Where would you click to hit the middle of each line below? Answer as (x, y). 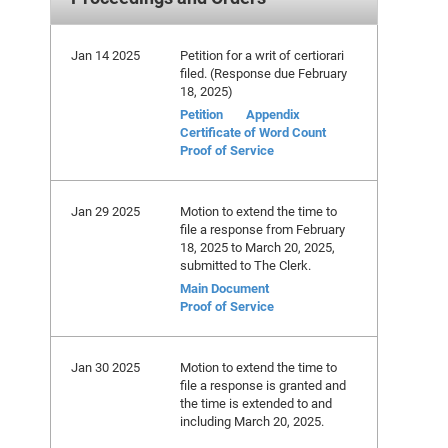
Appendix (273, 114)
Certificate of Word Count (253, 132)
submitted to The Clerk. (245, 265)
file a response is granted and (263, 385)
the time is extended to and (256, 403)
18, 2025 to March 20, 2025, (257, 247)
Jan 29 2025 (105, 211)
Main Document (224, 288)
